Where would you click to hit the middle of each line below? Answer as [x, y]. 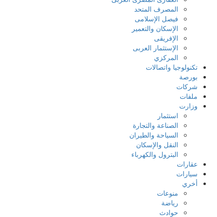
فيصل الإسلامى [156, 19]
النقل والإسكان [157, 145]
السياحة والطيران [154, 135]
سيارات [187, 174]
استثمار [168, 116]
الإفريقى [166, 38]
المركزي [166, 57]
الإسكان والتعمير [155, 28]
